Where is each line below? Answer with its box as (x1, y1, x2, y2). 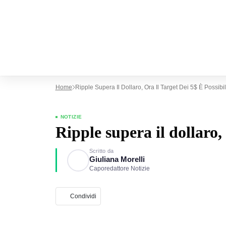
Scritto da (89, 148, 114, 154)
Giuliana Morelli (89, 155, 145, 163)
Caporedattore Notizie (89, 165, 150, 172)
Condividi (70, 193, 96, 200)
